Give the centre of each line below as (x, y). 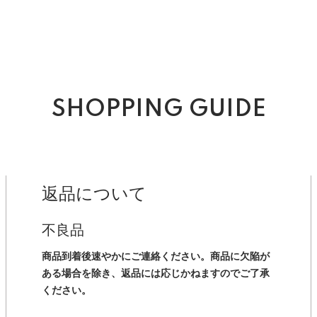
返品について (94, 194)
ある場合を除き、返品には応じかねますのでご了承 (156, 274)
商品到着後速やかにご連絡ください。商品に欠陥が (156, 257)
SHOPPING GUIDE (158, 110)
